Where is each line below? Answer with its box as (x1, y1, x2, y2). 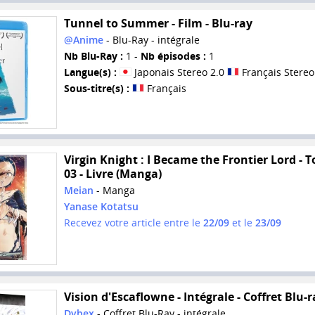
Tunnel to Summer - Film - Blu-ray (63, 15, 252, 31)
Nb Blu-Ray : (63, 49, 123, 63)
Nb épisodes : (140, 49, 206, 63)
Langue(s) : (63, 65, 117, 79)
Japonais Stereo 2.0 (131, 65, 227, 79)
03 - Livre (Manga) (63, 166, 162, 182)
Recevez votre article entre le (63, 216, 203, 230)
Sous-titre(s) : (63, 81, 129, 95)
